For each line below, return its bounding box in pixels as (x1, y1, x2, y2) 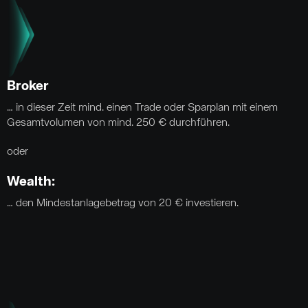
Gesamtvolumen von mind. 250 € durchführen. (7, 118, 230, 129)
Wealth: (7, 175, 55, 190)
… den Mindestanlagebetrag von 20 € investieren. (7, 198, 239, 210)
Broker (7, 79, 49, 94)
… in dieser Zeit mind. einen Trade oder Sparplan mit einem (7, 102, 278, 114)
